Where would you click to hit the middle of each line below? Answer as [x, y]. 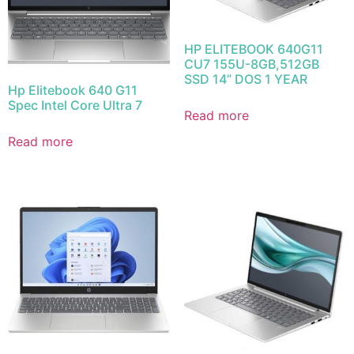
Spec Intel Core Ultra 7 [75, 105]
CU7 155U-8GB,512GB [251, 64]
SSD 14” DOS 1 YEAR [245, 79]
